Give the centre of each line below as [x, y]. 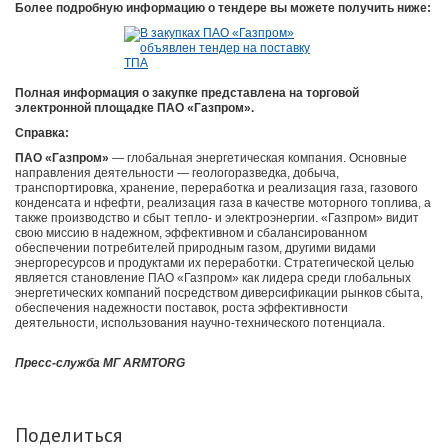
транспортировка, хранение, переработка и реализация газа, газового [216, 188]
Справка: [42, 133]
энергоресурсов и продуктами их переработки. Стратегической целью [214, 263]
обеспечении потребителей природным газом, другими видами [195, 248]
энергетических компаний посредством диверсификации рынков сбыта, [219, 293]
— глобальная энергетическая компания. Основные [258, 158]
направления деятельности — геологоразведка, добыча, [177, 173]
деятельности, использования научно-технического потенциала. [200, 323]
